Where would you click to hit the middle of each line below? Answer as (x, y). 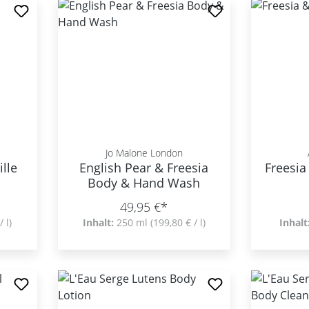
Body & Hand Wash (144, 183)
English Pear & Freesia (144, 168)
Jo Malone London (144, 153)
